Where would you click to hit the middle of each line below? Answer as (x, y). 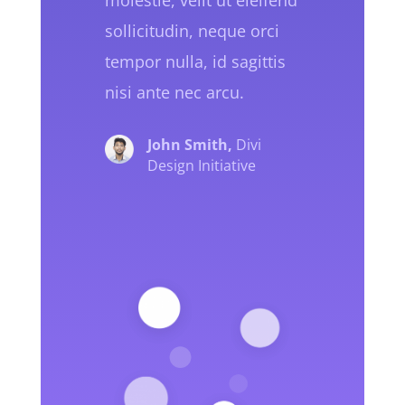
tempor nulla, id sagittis (196, 61)
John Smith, (190, 144)
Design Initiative (202, 165)
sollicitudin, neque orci (193, 30)
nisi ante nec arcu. (175, 92)
